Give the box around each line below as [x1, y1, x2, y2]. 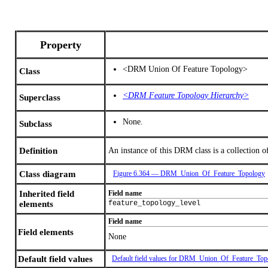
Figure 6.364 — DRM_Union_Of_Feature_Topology [113, 169, 265, 178]
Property [39, 38, 81, 51]
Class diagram [19, 169, 76, 179]
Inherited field [19, 188, 74, 199]
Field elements [18, 227, 74, 237]
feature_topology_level [108, 199, 200, 208]
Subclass [19, 118, 52, 129]
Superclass [19, 92, 60, 102]
